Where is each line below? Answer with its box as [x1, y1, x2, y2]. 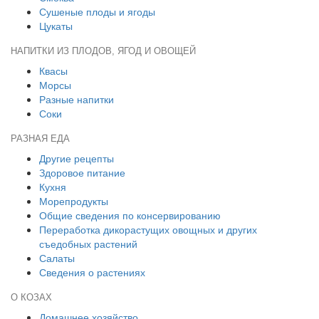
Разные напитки [39, 92, 114, 106]
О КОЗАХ [11, 293, 52, 303]
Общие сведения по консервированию [39, 208, 221, 222]
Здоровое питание [39, 165, 125, 179]
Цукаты [39, 19, 73, 33]
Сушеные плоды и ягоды [39, 4, 155, 19]
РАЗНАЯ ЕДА [11, 134, 70, 144]
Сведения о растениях [39, 265, 145, 279]
